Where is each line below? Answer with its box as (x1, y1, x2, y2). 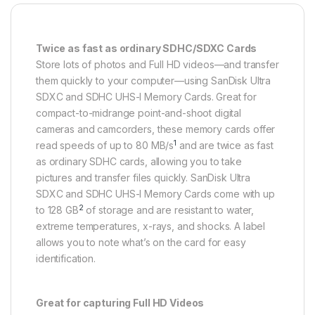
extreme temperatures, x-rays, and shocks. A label (36, 220, 266, 233)
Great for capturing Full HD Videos (36, 297, 205, 309)
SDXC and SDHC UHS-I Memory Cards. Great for (36, 91, 257, 103)
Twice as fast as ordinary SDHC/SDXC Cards (36, 42, 257, 55)
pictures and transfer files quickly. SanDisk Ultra (36, 172, 250, 184)
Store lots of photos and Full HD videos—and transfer (36, 58, 279, 71)
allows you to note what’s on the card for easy (36, 236, 246, 249)
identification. (36, 252, 96, 265)
